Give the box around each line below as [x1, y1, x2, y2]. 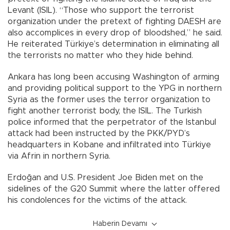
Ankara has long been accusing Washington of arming [8, 72, 219, 81]
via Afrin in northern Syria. [8, 151, 110, 160]
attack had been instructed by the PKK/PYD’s [8, 129, 190, 138]
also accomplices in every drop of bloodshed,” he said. [8, 28, 222, 37]
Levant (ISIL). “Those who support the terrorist [8, 6, 194, 14]
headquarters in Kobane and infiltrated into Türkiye [8, 140, 211, 149]
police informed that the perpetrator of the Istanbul [8, 118, 216, 126]
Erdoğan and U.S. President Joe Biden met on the [8, 173, 203, 182]
